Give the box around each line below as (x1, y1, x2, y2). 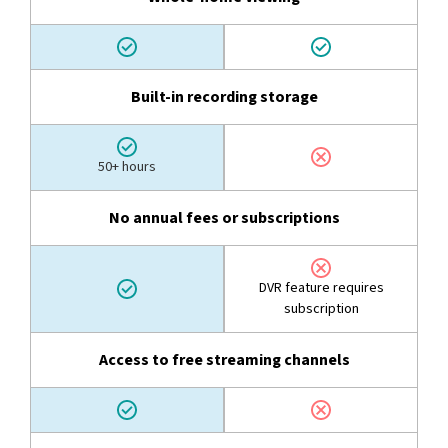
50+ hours (98, 156, 156, 177)
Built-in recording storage (130, 85, 318, 108)
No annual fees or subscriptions (108, 206, 340, 229)
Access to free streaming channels (98, 348, 350, 371)
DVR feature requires (258, 277, 384, 298)
